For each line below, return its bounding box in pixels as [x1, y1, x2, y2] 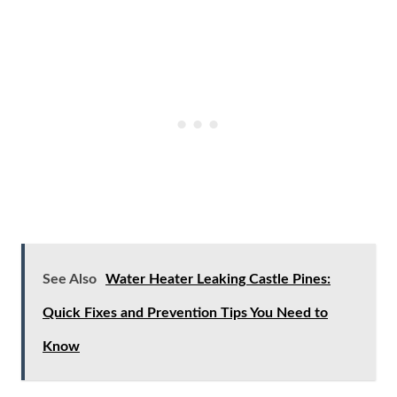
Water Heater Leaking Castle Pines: [105, 272, 331, 286]
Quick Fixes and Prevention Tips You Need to [43, 306, 328, 320]
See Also [43, 272, 97, 286]
